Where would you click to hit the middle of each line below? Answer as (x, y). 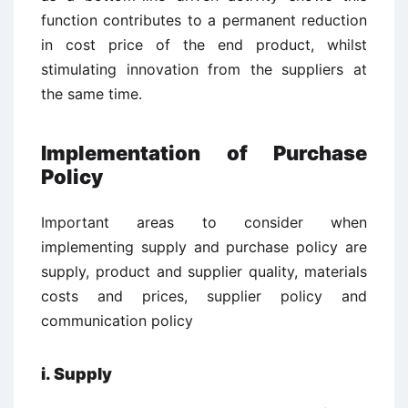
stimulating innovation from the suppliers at (204, 69)
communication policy (117, 321)
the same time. (92, 94)
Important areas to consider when (204, 222)
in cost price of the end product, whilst (204, 45)
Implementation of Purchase (204, 153)
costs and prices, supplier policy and (204, 296)
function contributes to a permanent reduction (204, 20)
